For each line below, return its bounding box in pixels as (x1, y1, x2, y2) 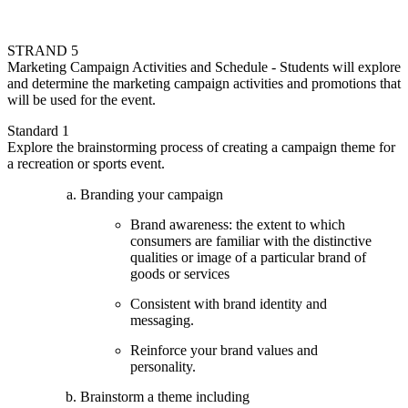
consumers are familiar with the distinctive (130, 232, 372, 249)
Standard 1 (7, 122, 69, 138)
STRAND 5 (7, 42, 78, 58)
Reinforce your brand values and (130, 342, 318, 358)
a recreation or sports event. (7, 155, 165, 171)
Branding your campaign (80, 186, 223, 202)
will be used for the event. (7, 91, 156, 107)
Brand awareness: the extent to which (130, 216, 345, 232)
